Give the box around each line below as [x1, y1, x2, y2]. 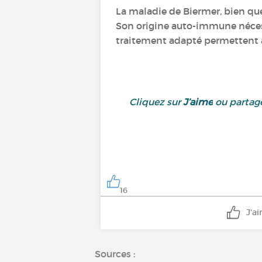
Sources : [95, 247, 135, 260]
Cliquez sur [129, 96, 183, 108]
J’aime [183, 96, 213, 108]
